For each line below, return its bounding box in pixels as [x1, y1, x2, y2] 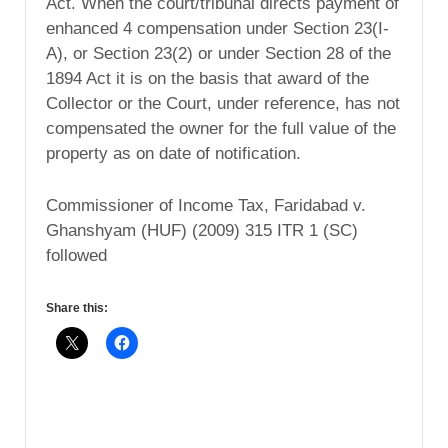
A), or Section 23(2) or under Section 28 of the [46, 44, 391, 64]
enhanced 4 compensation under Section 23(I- [46, 19, 389, 39]
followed [46, 246, 107, 266]
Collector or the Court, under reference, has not [46, 94, 400, 114]
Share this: [46, 301, 108, 316]
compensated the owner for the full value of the [46, 119, 396, 139]
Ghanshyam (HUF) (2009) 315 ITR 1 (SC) [46, 221, 358, 241]
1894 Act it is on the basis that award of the [46, 69, 369, 89]
